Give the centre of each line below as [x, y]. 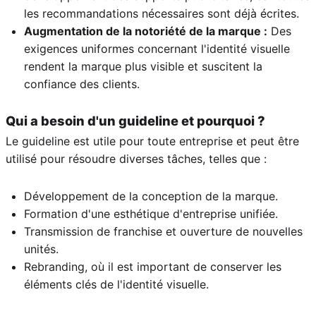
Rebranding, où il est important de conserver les [153, 266]
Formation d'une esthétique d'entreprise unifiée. [151, 213]
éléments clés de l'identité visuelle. [116, 284]
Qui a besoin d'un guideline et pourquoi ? [135, 120]
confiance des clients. [82, 84]
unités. [41, 249]
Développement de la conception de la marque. [151, 196]
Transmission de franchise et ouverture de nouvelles [163, 231]
